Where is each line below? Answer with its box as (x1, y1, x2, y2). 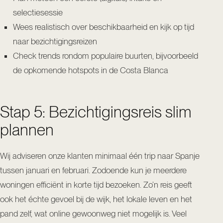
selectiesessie (13, 7, 63, 18)
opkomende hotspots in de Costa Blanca (24, 65, 168, 76)
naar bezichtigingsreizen (13, 36, 97, 47)
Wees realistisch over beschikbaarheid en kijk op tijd (13, 22, 194, 32)
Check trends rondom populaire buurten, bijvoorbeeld (13, 51, 198, 61)
